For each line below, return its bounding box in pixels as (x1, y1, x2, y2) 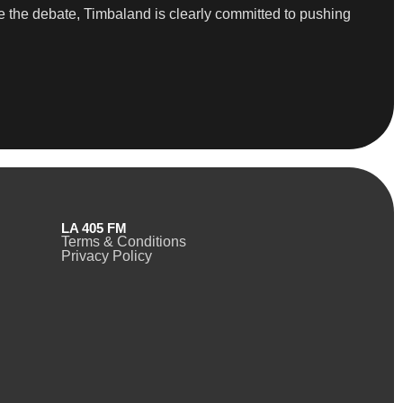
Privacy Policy (60, 247, 152, 264)
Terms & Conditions (60, 233, 186, 249)
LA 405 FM (60, 219, 127, 236)
